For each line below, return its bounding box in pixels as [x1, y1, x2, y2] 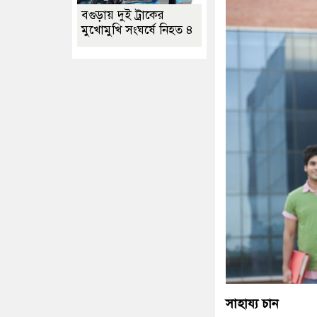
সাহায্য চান [226, 296, 279, 312]
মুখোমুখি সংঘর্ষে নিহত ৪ [81, 23, 193, 38]
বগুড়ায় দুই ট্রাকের [81, 8, 164, 23]
